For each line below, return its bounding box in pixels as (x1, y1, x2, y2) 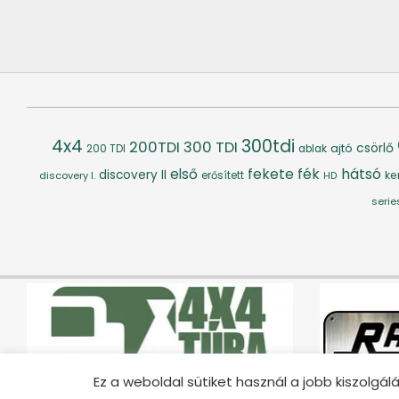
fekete (247, 164, 294, 183)
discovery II (98, 166, 167, 183)
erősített (200, 167, 244, 183)
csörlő (356, 138, 394, 157)
